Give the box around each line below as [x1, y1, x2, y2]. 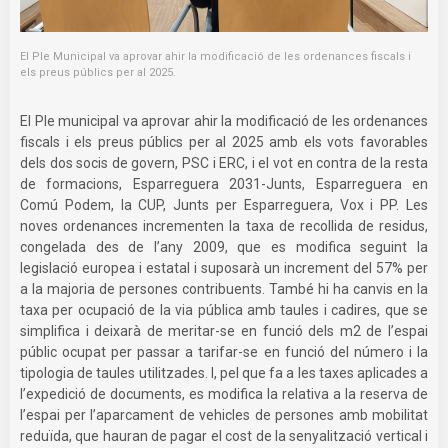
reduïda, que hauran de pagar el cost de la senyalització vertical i [20, 427, 428, 444]
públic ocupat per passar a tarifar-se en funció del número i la [20, 343, 428, 360]
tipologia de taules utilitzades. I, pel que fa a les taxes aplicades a [20, 364, 428, 381]
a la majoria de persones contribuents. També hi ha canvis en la [20, 280, 428, 297]
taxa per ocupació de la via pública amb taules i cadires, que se [20, 301, 428, 318]
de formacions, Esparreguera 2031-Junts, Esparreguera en [20, 175, 428, 192]
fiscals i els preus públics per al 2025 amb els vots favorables [20, 133, 428, 150]
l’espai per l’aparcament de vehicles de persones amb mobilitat [20, 406, 428, 423]
